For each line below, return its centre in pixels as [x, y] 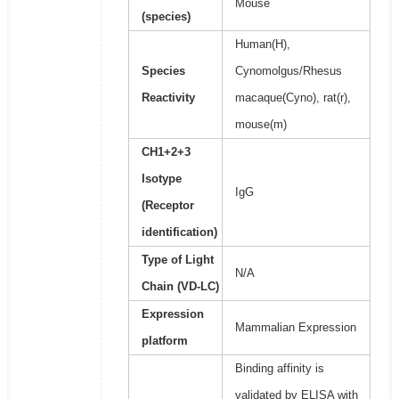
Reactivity [168, 98]
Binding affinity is [279, 369]
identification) [179, 232]
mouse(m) [261, 125]
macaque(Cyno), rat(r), [293, 98]
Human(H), [262, 45]
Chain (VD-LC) [180, 287]
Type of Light [177, 260]
